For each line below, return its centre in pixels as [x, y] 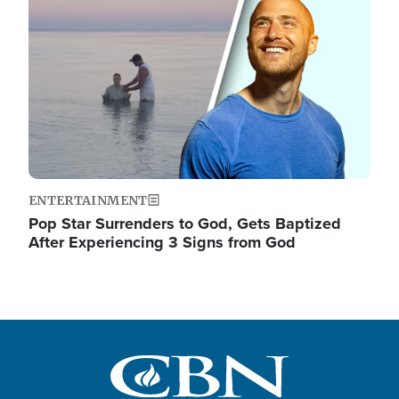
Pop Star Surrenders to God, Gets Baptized [185, 224]
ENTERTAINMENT [88, 201]
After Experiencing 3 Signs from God [162, 243]
